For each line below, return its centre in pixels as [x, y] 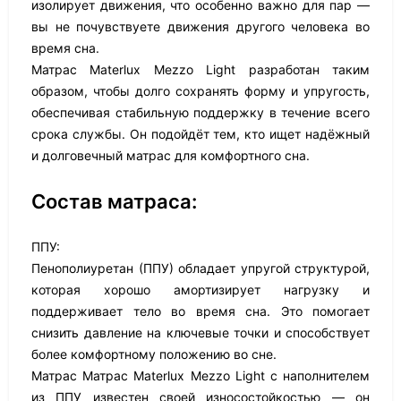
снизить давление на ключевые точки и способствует [200, 333]
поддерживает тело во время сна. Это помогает [200, 311]
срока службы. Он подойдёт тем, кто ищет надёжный [200, 134]
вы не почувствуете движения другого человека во [200, 26]
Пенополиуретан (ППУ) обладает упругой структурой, [200, 268]
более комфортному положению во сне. [154, 354]
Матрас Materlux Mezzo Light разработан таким [200, 69]
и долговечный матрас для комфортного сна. [171, 155]
